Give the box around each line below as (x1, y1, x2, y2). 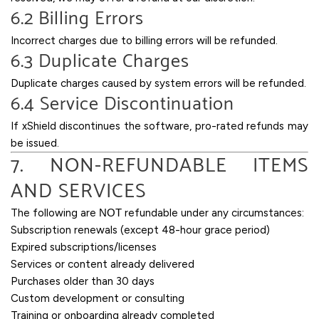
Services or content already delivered (11, 257, 194, 271)
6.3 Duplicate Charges (11, 46, 189, 77)
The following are (11, 206, 99, 219)
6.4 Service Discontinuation (11, 88, 234, 120)
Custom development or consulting (11, 291, 184, 305)
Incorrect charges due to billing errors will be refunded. (11, 33, 278, 47)
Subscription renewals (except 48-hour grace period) (11, 223, 270, 236)
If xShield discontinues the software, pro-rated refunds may (11, 119, 308, 132)
